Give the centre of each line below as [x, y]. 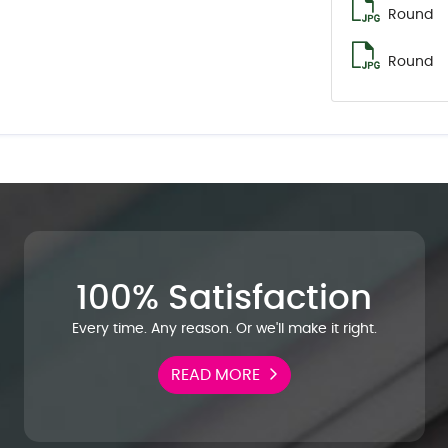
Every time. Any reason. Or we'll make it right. [224, 329]
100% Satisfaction [224, 299]
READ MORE [215, 375]
